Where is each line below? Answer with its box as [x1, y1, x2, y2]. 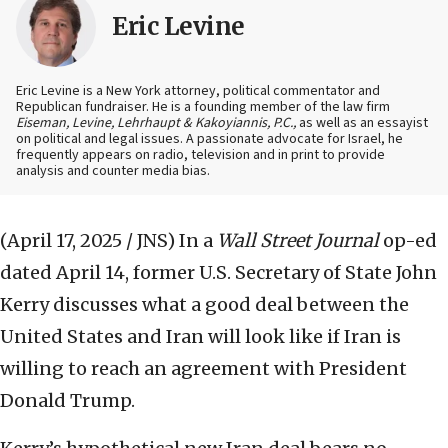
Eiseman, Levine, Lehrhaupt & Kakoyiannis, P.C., [16, 113, 296, 134]
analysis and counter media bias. [16, 161, 210, 182]
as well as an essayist [296, 113, 428, 134]
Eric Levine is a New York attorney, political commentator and [16, 81, 380, 102]
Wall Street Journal [217, 229, 379, 253]
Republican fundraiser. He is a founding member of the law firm [16, 97, 390, 118]
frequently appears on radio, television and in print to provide [16, 145, 385, 166]
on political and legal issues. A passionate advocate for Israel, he [16, 129, 403, 150]
